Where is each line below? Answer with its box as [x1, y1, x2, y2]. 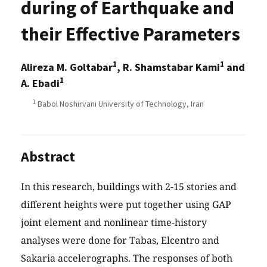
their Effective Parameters [21, 22, 240, 46]
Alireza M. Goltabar [21, 60, 113, 74]
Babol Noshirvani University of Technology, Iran [36, 98, 204, 110]
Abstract [21, 147, 75, 166]
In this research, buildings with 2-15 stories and [21, 180, 237, 194]
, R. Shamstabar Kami [117, 60, 220, 74]
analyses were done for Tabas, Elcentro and [21, 234, 219, 247]
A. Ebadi [21, 76, 60, 91]
